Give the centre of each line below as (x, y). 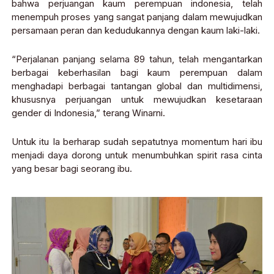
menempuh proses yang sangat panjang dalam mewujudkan (137, 17)
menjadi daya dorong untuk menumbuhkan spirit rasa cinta (137, 155)
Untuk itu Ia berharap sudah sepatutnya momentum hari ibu (137, 142)
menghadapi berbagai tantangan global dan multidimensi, (137, 86)
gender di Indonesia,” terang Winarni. (88, 113)
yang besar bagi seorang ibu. (72, 169)
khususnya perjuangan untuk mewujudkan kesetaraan (137, 100)
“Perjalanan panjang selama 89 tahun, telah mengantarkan (137, 59)
